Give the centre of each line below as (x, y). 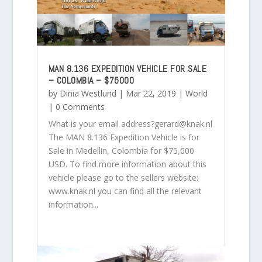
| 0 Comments (76, 107)
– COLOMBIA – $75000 (91, 81)
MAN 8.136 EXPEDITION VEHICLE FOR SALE (127, 69)
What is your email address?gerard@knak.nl (130, 124)
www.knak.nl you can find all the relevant (125, 191)
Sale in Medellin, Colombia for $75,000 (121, 151)
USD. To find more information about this (127, 164)
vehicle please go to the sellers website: (123, 178)
